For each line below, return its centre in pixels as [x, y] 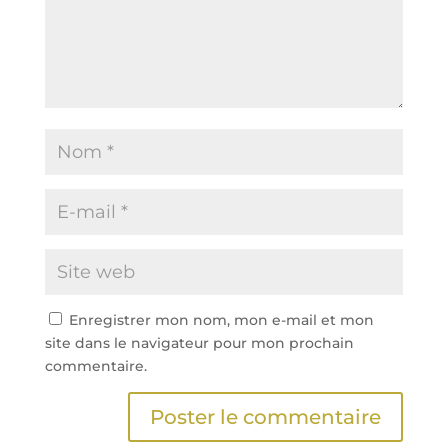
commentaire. [95, 366]
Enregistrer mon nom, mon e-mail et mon [221, 320]
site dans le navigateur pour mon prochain [199, 343]
